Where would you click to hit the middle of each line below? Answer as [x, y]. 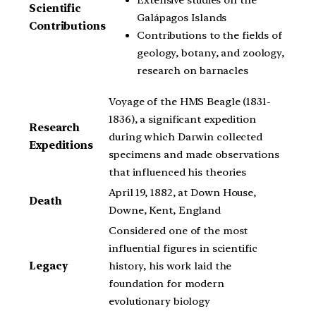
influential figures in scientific [183, 248]
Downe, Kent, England [165, 210]
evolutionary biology [160, 301]
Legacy [48, 266]
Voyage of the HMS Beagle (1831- [190, 101]
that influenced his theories [178, 172]
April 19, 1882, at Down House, [182, 192]
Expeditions [61, 145]
